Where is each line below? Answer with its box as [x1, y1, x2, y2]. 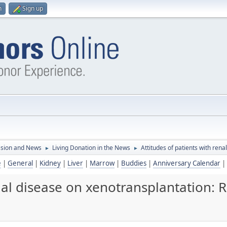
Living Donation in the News [52, 143, 130, 152]
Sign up [22, 4, 43, 13]
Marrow [90, 159, 115, 168]
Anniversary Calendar [153, 159, 220, 168]
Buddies [121, 159, 146, 168]
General [8, 159, 33, 168]
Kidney [40, 159, 61, 168]
